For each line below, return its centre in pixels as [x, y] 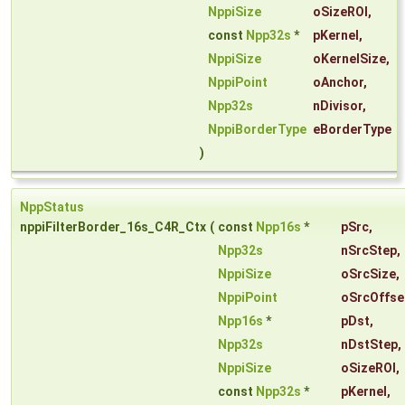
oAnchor [338, 83]
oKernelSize [349, 59]
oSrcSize [368, 274]
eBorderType [352, 130]
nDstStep [369, 345]
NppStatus [52, 207]
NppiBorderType [257, 130]
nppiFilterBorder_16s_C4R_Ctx [113, 227]
